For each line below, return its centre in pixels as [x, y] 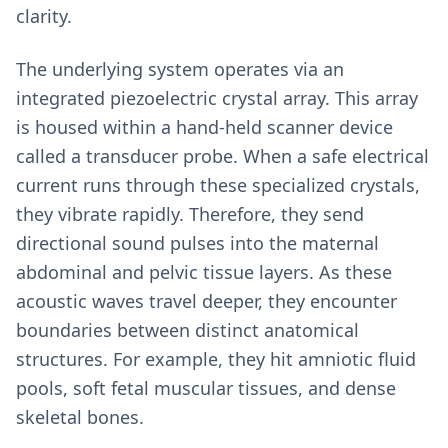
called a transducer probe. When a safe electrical [222, 156]
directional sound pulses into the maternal [197, 243]
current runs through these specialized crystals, [218, 185]
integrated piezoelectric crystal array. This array [217, 98]
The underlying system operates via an [180, 69]
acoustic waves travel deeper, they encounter [206, 301]
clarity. [44, 16]
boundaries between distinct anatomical [187, 330]
